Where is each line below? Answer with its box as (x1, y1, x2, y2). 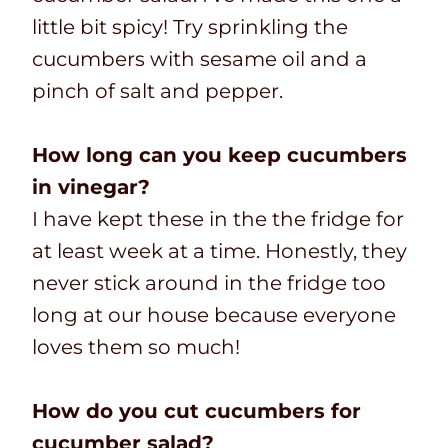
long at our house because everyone (32, 302, 396, 327)
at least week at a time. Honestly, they (32, 238, 407, 263)
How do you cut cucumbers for (32, 398, 361, 423)
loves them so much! (32, 334, 240, 359)
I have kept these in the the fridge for (32, 206, 404, 231)
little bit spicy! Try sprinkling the (32, 14, 348, 39)
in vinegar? (32, 174, 150, 199)
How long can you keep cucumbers (32, 142, 407, 167)
